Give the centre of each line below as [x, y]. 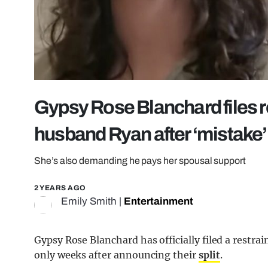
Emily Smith [89, 202]
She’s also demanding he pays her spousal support [140, 161]
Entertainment [159, 202]
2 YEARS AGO [60, 188]
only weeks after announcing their [116, 255]
